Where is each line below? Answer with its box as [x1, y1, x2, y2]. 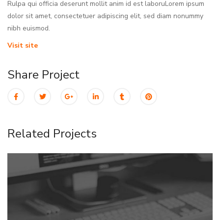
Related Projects [7, 126, 97, 142]
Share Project [7, 66, 80, 82]
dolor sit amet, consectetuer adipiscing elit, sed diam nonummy [7, 11, 203, 21]
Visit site [7, 40, 38, 50]
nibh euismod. [7, 23, 50, 33]
